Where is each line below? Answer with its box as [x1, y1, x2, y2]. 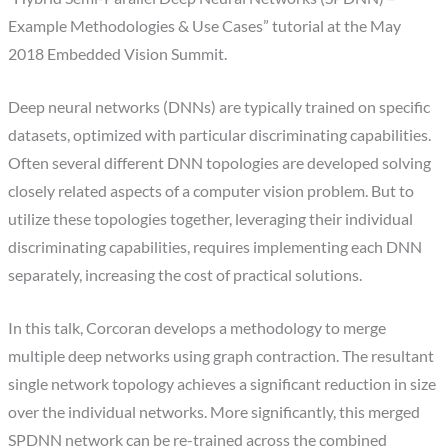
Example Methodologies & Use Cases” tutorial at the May [8, 17, 402, 36]
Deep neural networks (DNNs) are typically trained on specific [8, 98, 431, 117]
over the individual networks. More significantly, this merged [8, 402, 421, 421]
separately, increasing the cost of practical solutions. [8, 266, 363, 285]
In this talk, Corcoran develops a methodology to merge [8, 318, 387, 337]
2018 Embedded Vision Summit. [8, 45, 228, 64]
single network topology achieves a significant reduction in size [8, 374, 437, 393]
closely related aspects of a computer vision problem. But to [8, 182, 415, 201]
